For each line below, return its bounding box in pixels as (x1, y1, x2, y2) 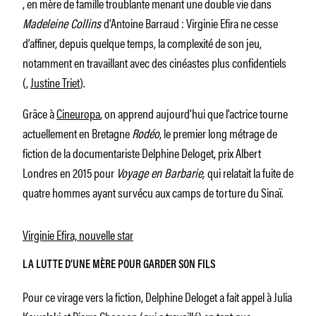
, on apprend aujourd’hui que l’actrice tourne (100, 103, 288, 122)
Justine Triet (30, 72, 80, 91)
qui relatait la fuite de (207, 162, 293, 181)
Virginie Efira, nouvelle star (23, 224, 133, 243)
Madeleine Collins (23, 13, 104, 32)
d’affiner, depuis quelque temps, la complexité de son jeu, (23, 32, 262, 51)
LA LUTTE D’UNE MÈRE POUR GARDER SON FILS (23, 259, 215, 271)
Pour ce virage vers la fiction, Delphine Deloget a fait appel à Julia (23, 286, 292, 305)
